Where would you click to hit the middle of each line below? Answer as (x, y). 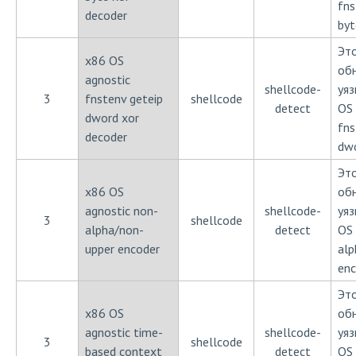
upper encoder (122, 249)
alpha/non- (114, 230)
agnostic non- (122, 211)
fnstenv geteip (124, 99)
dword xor (112, 118)
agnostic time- (124, 332)
